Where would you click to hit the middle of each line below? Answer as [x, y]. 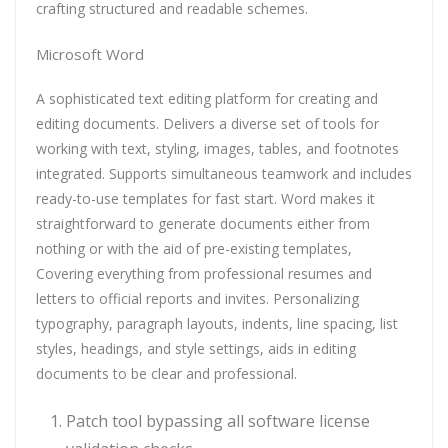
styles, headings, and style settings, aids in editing [196, 348]
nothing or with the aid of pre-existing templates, [194, 248]
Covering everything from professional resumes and [204, 273]
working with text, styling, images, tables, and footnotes [217, 148]
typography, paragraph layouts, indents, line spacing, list [217, 323]
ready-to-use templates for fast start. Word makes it [205, 198]
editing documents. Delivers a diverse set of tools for [207, 123]
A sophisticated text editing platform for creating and [207, 98]
